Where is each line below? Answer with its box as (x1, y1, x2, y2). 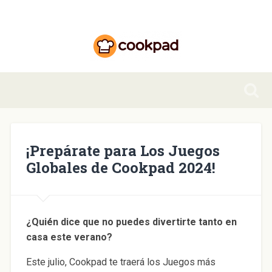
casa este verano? (25, 231, 112, 243)
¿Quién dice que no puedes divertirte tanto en (25, 216, 237, 228)
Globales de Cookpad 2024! (25, 157, 216, 177)
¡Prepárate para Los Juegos (25, 140, 220, 160)
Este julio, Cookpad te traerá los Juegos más (25, 256, 216, 268)
